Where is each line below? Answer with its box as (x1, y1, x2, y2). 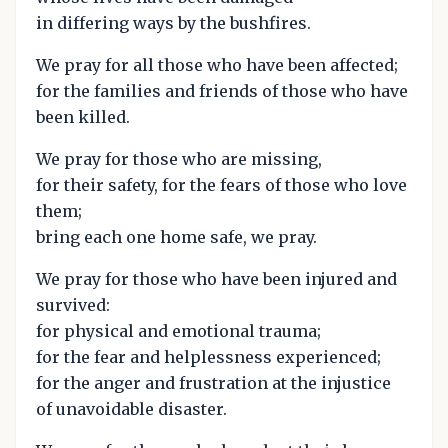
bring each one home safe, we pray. (36, 226, 317, 247)
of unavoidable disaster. (36, 398, 227, 419)
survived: (36, 294, 110, 315)
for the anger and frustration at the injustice (36, 372, 391, 393)
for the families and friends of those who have (36, 80, 408, 101)
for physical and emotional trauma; (36, 320, 321, 341)
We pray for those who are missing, (36, 148, 322, 169)
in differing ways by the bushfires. (36, 12, 311, 33)
